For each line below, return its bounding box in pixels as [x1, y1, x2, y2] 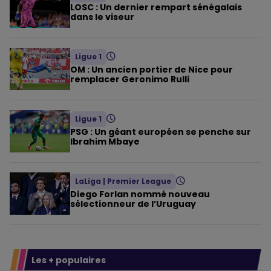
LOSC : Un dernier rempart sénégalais [70, 1, 242, 14]
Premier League [107, 176, 171, 187]
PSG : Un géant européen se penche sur [70, 126, 251, 139]
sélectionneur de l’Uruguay [70, 198, 196, 211]
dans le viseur [70, 11, 134, 24]
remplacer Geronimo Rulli [70, 73, 189, 86]
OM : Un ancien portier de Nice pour [70, 64, 233, 76]
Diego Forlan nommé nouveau [70, 188, 210, 201]
